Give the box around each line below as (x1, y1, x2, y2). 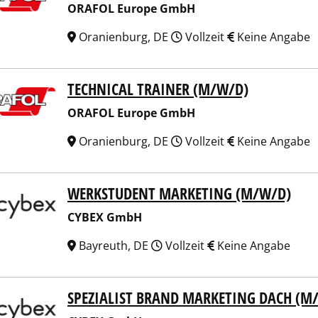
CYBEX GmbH (67, 209, 142, 225)
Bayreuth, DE (76, 238, 151, 253)
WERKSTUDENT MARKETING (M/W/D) (67, 182, 291, 204)
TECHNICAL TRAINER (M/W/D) (67, 78, 248, 100)
